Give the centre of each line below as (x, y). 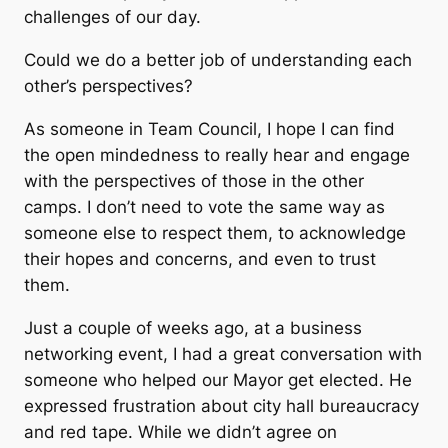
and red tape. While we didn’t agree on (180, 431)
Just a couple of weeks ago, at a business (193, 327)
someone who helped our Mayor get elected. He (218, 379)
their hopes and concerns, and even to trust (200, 259)
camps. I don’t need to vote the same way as (204, 207)
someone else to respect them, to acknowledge (215, 233)
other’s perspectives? (108, 86)
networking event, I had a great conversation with (223, 353)
